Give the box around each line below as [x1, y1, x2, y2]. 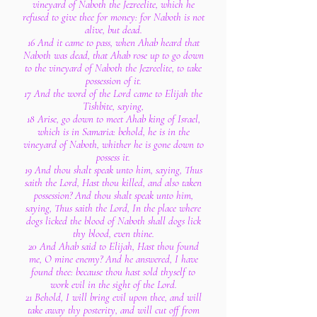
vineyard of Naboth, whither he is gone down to [23, 138, 204, 151]
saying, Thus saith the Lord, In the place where [25, 202, 201, 214]
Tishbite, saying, [83, 100, 144, 113]
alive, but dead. [84, 23, 142, 36]
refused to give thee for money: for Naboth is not [22, 11, 204, 23]
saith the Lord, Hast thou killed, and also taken [25, 176, 202, 189]
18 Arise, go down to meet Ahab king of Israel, [26, 113, 200, 125]
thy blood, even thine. [72, 227, 154, 240]
